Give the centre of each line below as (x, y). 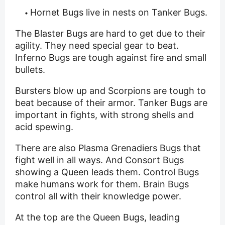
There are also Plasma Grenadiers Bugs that (108, 148)
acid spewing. (44, 127)
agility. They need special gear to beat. (97, 46)
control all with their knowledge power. (98, 196)
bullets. (30, 70)
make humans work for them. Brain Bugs (102, 184)
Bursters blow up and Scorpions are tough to (110, 91)
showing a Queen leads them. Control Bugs (107, 172)
